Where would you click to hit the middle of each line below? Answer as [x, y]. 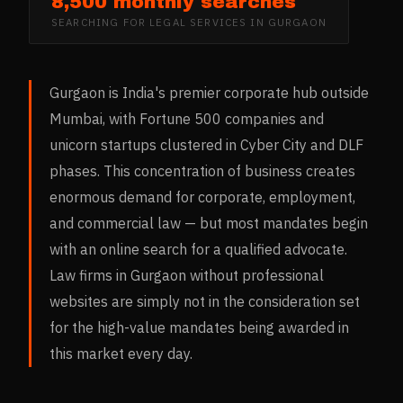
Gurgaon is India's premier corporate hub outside [209, 93]
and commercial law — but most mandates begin [209, 224]
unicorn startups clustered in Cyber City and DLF [206, 145]
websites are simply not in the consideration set [205, 302]
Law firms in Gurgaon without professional [187, 276]
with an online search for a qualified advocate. [198, 250]
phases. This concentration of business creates [202, 171]
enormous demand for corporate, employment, [202, 197]
